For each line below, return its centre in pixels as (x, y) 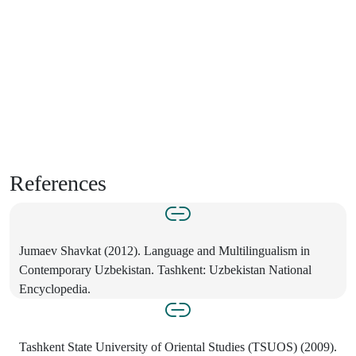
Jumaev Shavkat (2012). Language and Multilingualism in (164, 250)
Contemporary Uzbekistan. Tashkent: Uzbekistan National (165, 269)
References (58, 183)
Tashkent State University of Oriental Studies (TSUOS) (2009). (178, 346)
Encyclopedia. (55, 288)
